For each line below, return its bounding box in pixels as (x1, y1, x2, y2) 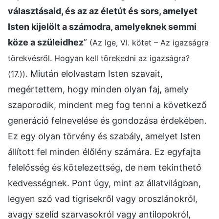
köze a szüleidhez (8, 37, 84, 47)
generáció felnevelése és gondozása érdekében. (8, 115, 207, 126)
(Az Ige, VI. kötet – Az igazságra (89, 37, 209, 47)
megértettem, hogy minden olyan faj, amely (8, 84, 189, 94)
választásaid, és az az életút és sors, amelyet (8, 5, 197, 16)
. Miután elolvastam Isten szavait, (25, 68, 163, 79)
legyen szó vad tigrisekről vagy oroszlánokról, (8, 193, 197, 204)
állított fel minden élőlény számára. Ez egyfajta (8, 146, 201, 157)
